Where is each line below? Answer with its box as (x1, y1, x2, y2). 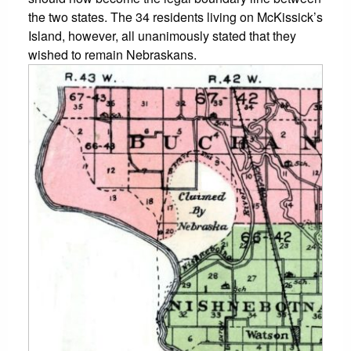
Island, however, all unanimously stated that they (28, 27, 296, 45)
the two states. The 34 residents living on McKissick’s (28, 8, 323, 27)
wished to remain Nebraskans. (28, 45, 197, 64)
